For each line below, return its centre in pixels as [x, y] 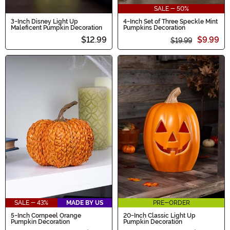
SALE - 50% [171, 9]
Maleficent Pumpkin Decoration [56, 28]
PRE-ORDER [171, 203]
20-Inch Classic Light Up [159, 216]
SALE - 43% [32, 203]
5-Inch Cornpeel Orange [46, 216]
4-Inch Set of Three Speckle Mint [170, 22]
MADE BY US [84, 203]
